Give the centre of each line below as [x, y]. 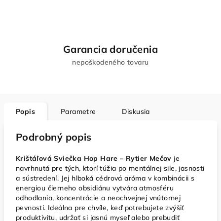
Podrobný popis [54, 137]
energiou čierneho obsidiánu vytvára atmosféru [95, 188]
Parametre [78, 111]
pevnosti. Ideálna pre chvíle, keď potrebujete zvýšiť [100, 208]
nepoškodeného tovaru [110, 62]
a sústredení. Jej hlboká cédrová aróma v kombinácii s [105, 178]
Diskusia [136, 111]
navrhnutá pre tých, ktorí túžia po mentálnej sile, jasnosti [110, 168]
